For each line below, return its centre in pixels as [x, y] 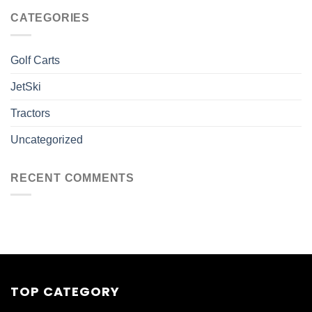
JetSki [26, 86]
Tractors [30, 113]
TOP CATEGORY [65, 292]
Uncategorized [47, 139]
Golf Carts [35, 60]
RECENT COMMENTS [72, 178]
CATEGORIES [50, 18]
